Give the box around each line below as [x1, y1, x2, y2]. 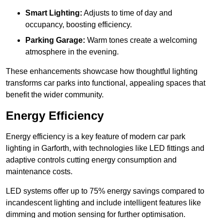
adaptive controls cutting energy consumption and [6, 156, 177, 164]
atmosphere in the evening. [25, 48, 119, 56]
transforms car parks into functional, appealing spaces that [6, 79, 205, 88]
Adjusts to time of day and [82, 9, 172, 18]
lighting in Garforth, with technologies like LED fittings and [6, 144, 204, 153]
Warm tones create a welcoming [85, 36, 197, 45]
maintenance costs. [6, 167, 73, 176]
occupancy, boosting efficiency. [25, 20, 132, 29]
